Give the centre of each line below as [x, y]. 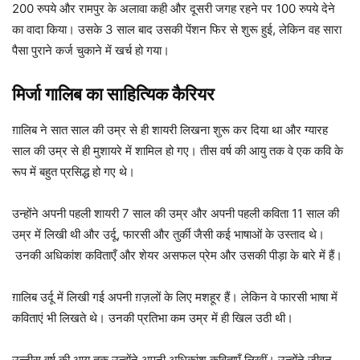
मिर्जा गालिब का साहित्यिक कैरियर [113, 94]
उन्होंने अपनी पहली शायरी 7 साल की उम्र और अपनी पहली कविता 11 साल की [176, 214]
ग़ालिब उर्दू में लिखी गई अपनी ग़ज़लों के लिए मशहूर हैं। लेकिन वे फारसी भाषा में [175, 297]
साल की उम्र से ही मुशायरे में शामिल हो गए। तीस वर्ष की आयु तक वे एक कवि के [178, 151]
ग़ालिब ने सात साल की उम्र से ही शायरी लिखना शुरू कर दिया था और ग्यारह [170, 130]
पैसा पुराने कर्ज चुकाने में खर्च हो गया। [91, 51]
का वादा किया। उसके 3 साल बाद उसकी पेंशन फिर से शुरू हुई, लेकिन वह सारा [177, 30]
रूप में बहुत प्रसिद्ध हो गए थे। [74, 172]
